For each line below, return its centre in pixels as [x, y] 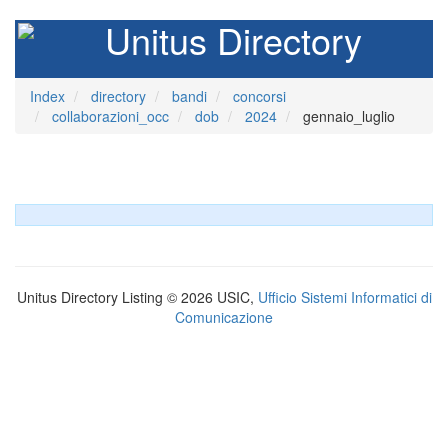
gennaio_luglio [347, 116]
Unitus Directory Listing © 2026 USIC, [137, 297]
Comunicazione [224, 317]
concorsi [259, 96]
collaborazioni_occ [110, 116]
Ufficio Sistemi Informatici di [344, 297]
